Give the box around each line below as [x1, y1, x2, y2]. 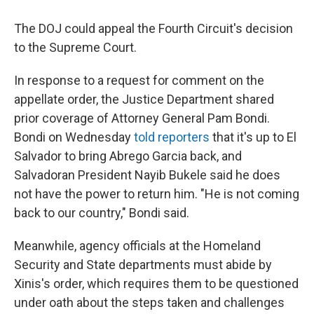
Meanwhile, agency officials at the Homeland [14, 238, 261, 253]
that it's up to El [210, 130, 296, 144]
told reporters [134, 130, 210, 144]
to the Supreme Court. [14, 40, 137, 55]
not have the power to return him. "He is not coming [14, 186, 299, 201]
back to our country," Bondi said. [14, 205, 189, 220]
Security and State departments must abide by [14, 257, 272, 272]
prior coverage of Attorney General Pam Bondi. [14, 111, 270, 125]
